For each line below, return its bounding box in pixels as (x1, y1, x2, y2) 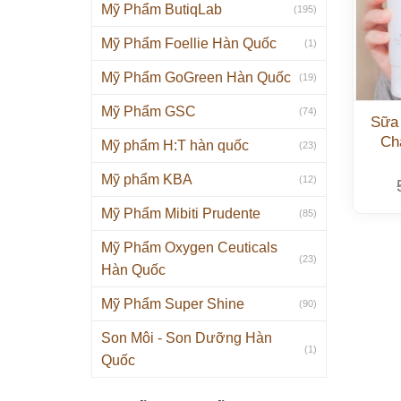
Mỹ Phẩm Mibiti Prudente (101, 206, 260, 221)
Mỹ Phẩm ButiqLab (101, 2, 222, 17)
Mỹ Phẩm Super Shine (101, 296, 244, 311)
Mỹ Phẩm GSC (101, 104, 196, 119)
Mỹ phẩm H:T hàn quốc (101, 138, 249, 153)
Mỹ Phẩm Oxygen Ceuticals (101, 240, 277, 255)
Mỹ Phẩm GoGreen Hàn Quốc (101, 70, 291, 85)
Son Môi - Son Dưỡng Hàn (101, 330, 272, 346)
